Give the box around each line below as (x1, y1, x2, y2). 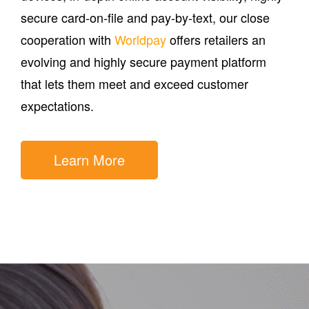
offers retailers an (166, 30, 266, 48)
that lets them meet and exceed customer (21, 74, 248, 92)
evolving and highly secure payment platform (21, 52, 266, 70)
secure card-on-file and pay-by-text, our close (21, 8, 270, 26)
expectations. (21, 96, 94, 114)
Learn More (54, 149, 125, 170)
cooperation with (21, 30, 114, 48)
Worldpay (114, 30, 166, 48)
